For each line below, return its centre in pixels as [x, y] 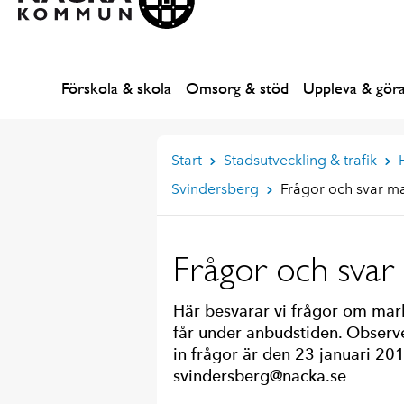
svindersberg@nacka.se [259, 376]
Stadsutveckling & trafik [300, 160]
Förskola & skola [116, 88]
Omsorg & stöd [237, 88]
